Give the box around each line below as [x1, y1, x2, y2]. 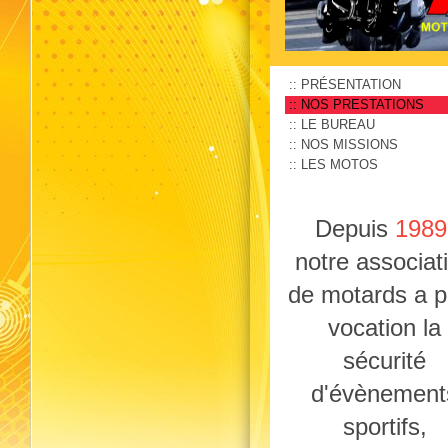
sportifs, [342, 412, 427, 440]
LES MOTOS [301, 157, 378, 172]
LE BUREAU [301, 117, 375, 132]
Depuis [315, 214, 396, 242]
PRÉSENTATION [301, 77, 401, 92]
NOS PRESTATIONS [301, 97, 424, 112]
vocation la [328, 313, 442, 341]
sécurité [343, 346, 427, 374]
